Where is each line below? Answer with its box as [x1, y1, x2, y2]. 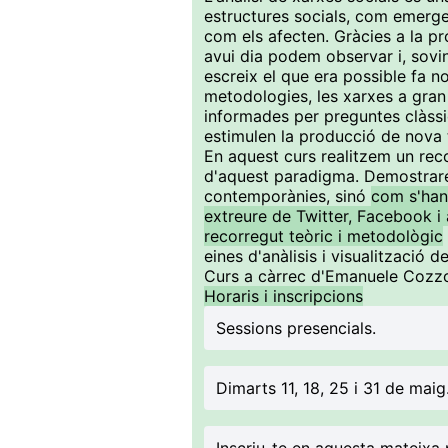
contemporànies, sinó [204, 186, 371, 206]
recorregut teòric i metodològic [204, 226, 443, 246]
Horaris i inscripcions [204, 286, 363, 306]
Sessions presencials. [216, 318, 376, 338]
